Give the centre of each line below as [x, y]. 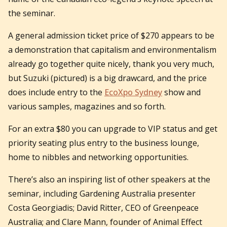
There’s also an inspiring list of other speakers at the [109, 179]
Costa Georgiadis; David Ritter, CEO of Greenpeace [103, 207]
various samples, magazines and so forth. [87, 106]
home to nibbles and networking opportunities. [98, 157]
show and [181, 92]
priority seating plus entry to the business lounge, [104, 143]
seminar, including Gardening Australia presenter [102, 193]
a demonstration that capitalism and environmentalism [112, 49]
